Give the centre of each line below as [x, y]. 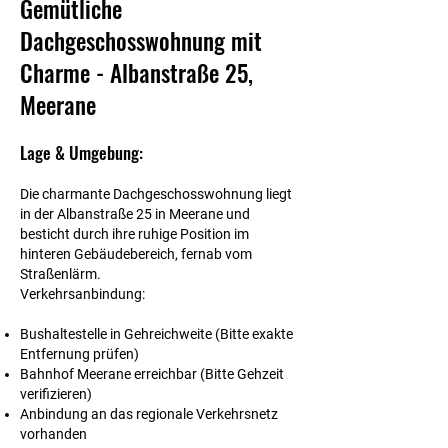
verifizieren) [56, 394]
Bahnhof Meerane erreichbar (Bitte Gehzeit [152, 374]
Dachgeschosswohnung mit [141, 40]
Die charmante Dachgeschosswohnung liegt [156, 194]
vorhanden [53, 434]
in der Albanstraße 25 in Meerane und [135, 214]
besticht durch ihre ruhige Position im [134, 234]
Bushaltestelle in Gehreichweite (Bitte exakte [156, 334]
